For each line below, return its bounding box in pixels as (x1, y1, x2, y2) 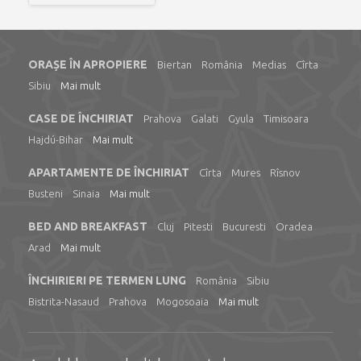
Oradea (276, 221, 313, 232)
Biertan (157, 59, 192, 70)
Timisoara (263, 113, 309, 124)
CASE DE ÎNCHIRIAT (28, 112, 134, 125)
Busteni (28, 188, 63, 199)
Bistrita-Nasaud (28, 296, 99, 307)
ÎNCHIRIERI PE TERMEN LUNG (28, 274, 186, 287)
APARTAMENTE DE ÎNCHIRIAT (28, 166, 189, 179)
